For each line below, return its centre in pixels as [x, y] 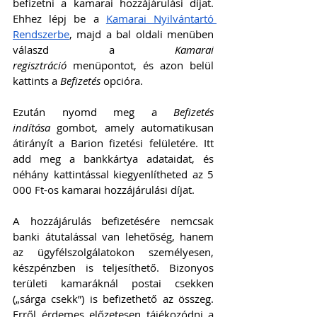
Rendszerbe [41, 34]
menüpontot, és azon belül [140, 65]
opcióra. [123, 81]
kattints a [36, 81]
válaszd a [94, 50]
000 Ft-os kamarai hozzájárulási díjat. [104, 190]
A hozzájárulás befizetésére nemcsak [113, 221]
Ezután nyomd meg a [93, 112]
